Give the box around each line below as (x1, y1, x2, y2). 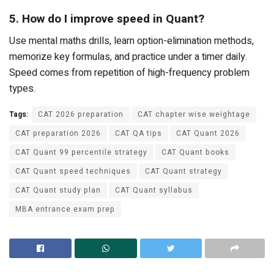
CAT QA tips (115, 128, 162, 139)
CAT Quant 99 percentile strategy (15, 147, 147, 158)
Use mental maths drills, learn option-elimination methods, (9, 34, 254, 49)
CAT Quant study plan (15, 185, 101, 196)
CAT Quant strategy (145, 166, 222, 177)
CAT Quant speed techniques (15, 166, 131, 177)
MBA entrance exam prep (15, 204, 115, 215)
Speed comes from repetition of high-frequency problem (9, 65, 250, 81)
